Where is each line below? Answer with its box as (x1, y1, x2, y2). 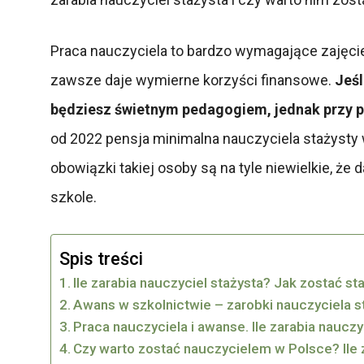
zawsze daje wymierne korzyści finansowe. (50, 71, 335, 89)
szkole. (50, 188, 97, 206)
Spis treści (59, 248, 143, 269)
